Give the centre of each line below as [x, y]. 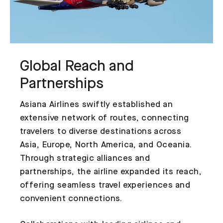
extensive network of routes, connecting [105, 118]
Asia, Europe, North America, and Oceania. [106, 145]
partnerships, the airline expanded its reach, [111, 172]
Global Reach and [77, 67]
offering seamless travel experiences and [105, 186]
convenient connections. [71, 199]
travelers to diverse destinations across [101, 132]
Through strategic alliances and [85, 159]
